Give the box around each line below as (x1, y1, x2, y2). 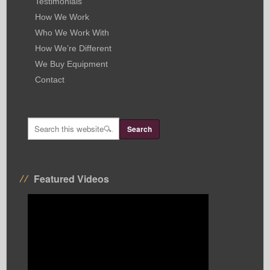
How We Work (35, 12, 90, 22)
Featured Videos (34, 172, 110, 186)
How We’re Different (35, 43, 112, 53)
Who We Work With (35, 28, 110, 37)
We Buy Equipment (35, 59, 108, 69)
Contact (35, 75, 65, 84)
